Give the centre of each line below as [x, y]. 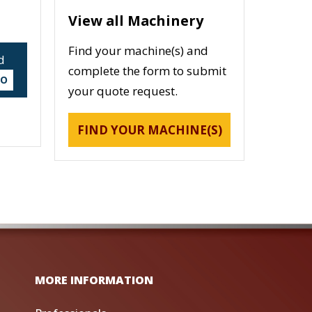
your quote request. [123, 91]
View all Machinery [136, 21]
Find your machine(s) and [139, 51]
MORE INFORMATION [94, 280]
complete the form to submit [148, 71]
